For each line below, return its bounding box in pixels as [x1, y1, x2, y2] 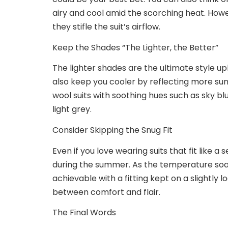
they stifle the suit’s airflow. [52, 20, 162, 33]
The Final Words [52, 207, 116, 219]
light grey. [52, 103, 94, 116]
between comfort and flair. [52, 186, 162, 198]
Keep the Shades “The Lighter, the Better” [52, 41, 218, 53]
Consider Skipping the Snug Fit [52, 124, 173, 136]
